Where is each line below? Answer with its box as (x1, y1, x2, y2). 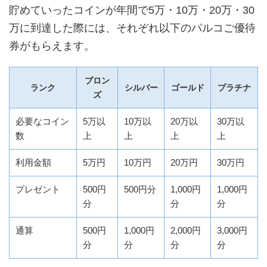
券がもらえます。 (9, 39, 95, 52)
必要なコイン (15, 116, 69, 126)
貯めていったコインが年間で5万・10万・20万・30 (9, 4, 254, 16)
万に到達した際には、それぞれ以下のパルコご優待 (9, 21, 256, 34)
